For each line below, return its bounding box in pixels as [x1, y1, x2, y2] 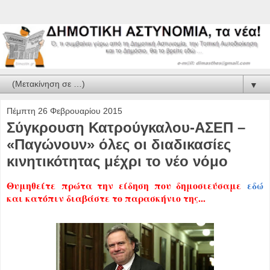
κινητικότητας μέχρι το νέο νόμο [7, 152, 228, 169]
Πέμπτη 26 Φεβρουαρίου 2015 [7, 105, 122, 116]
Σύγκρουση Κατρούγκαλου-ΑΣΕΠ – [7, 119, 245, 136]
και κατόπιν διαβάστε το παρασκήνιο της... [7, 190, 206, 205]
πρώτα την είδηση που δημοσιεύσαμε [61, 178, 242, 192]
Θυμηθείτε [7, 178, 55, 192]
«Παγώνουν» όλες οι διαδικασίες [7, 136, 231, 152]
